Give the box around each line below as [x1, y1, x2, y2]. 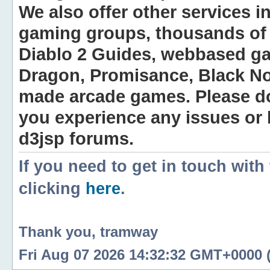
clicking [19, 180, 86, 198]
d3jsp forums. [19, 128, 134, 148]
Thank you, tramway [19, 223, 158, 240]
